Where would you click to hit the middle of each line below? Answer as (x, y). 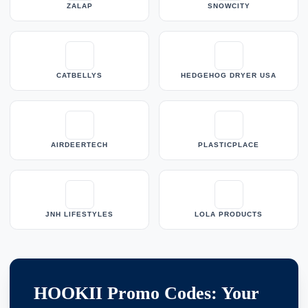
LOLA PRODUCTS (229, 214)
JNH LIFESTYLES (79, 214)
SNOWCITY (229, 6)
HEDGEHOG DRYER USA (229, 76)
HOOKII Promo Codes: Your (146, 294)
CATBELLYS (79, 76)
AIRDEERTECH (79, 145)
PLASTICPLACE (229, 145)
